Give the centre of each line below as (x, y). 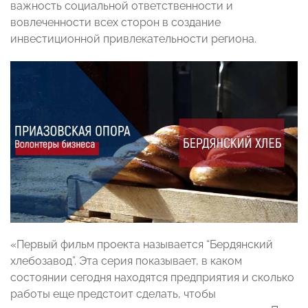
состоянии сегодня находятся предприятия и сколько (152, 278)
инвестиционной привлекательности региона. (133, 39)
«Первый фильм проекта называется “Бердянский (142, 245)
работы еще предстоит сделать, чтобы (113, 294)
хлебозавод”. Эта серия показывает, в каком (126, 261)
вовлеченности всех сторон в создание (115, 23)
